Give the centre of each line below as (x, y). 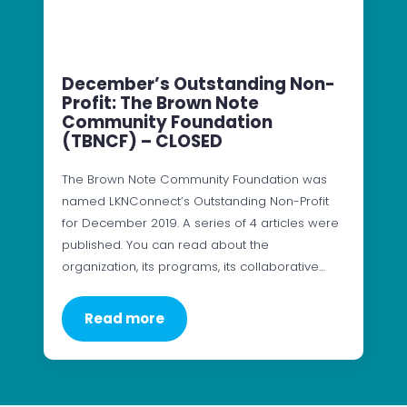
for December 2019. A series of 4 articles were (200, 223)
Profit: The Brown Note (160, 104)
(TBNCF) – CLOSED (142, 142)
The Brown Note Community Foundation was (194, 180)
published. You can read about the (165, 245)
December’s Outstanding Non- (199, 84)
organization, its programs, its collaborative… (194, 267)
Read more (124, 319)
